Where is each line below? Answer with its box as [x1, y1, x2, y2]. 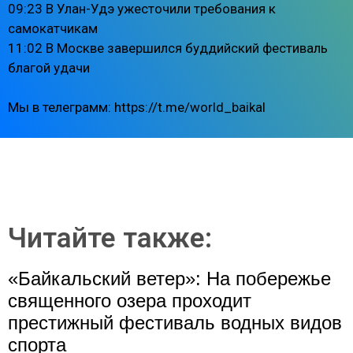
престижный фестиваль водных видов [8, 311, 342, 333]
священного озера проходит [8, 289, 251, 311]
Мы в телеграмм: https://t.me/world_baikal [8, 99, 266, 116]
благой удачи [8, 59, 90, 76]
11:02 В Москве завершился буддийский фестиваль [8, 39, 328, 56]
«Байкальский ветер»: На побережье [8, 267, 331, 289]
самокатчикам [8, 20, 98, 36]
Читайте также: [8, 221, 212, 255]
